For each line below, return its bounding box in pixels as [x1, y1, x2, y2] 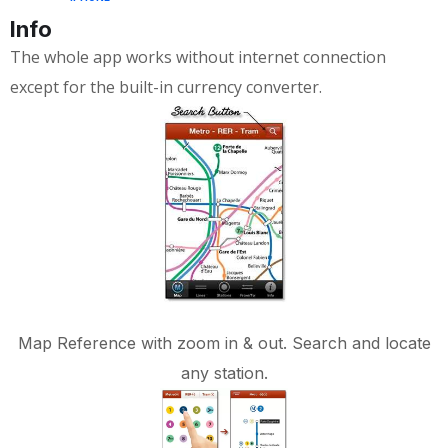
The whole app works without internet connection [10, 45, 386, 68]
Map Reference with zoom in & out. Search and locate [17, 333, 431, 354]
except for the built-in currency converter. [10, 75, 322, 98]
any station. [180, 363, 268, 384]
